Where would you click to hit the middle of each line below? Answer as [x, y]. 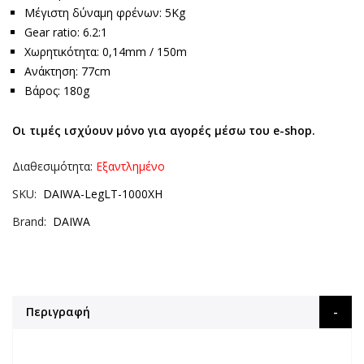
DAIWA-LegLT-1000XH [103, 194]
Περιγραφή [58, 312]
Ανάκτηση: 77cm [67, 71]
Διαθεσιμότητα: [52, 166]
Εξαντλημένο [130, 166]
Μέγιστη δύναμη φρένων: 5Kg [105, 13]
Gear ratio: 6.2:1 [66, 32]
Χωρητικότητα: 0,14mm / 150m [106, 52]
